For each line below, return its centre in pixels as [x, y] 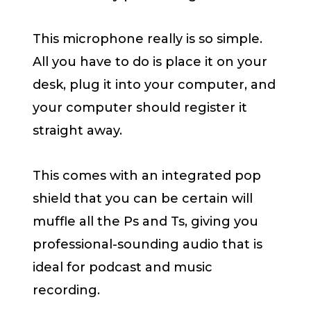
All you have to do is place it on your [150, 62]
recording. [66, 290]
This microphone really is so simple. [148, 39]
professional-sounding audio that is [148, 244]
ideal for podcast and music [123, 267]
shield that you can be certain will [143, 198]
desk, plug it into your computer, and [154, 85]
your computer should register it [140, 108]
